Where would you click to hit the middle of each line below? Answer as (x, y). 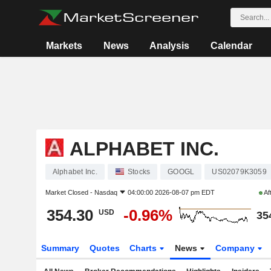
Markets (64, 46)
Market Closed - (70, 192)
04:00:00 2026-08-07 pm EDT (171, 192)
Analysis (170, 46)
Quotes (104, 248)
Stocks (139, 172)
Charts (145, 248)
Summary (60, 248)
